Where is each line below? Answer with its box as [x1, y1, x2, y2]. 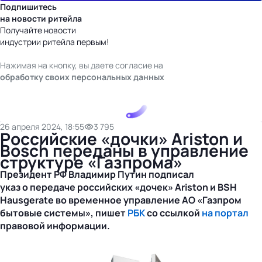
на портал [202, 206, 249, 219]
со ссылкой [145, 206, 202, 219]
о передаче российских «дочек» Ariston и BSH [20, 180, 237, 194]
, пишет [91, 206, 127, 219]
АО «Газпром [182, 193, 242, 206]
